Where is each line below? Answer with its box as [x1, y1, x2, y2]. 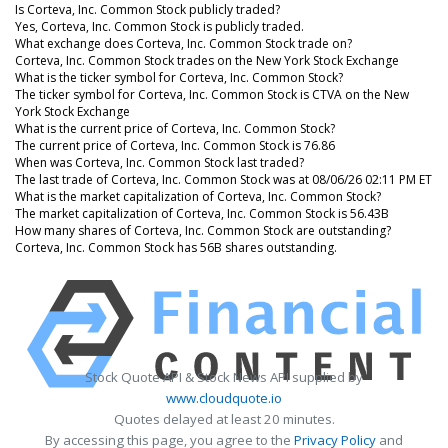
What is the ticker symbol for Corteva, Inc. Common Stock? [15, 68, 343, 86]
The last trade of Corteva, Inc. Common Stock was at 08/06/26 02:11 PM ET [15, 170, 432, 188]
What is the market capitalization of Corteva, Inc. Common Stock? [15, 187, 381, 205]
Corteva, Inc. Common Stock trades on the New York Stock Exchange [15, 51, 399, 69]
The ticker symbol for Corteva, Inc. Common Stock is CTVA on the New [15, 85, 409, 103]
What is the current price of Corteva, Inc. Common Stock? [15, 119, 335, 137]
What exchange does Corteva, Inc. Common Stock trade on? [15, 34, 352, 52]
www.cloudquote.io [166, 388, 282, 407]
